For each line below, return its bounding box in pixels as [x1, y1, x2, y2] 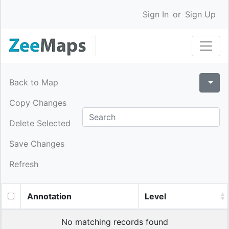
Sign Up [185, 9, 216, 19]
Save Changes [9, 139, 64, 149]
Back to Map [9, 77, 58, 87]
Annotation [27, 191, 72, 201]
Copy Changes [9, 98, 66, 108]
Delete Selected [9, 118, 71, 128]
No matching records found [61, 217, 168, 227]
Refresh [9, 159, 38, 169]
